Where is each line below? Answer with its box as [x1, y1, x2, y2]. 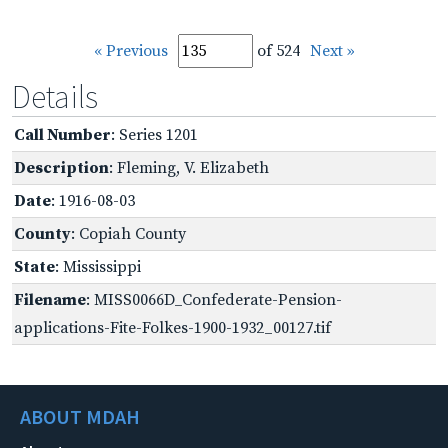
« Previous [93, 40, 168, 61]
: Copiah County [71, 223, 186, 244]
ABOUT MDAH [20, 403, 140, 429]
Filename [14, 289, 86, 310]
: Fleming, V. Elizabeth [109, 157, 269, 178]
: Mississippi [55, 256, 141, 277]
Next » [309, 40, 355, 61]
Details [12, 76, 98, 117]
